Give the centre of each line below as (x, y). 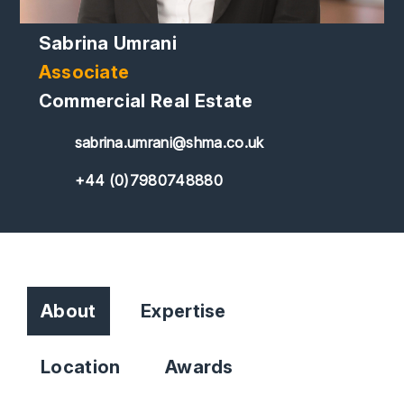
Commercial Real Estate (146, 101)
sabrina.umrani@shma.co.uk (169, 143)
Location (81, 367)
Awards (199, 367)
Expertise (183, 312)
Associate (84, 73)
